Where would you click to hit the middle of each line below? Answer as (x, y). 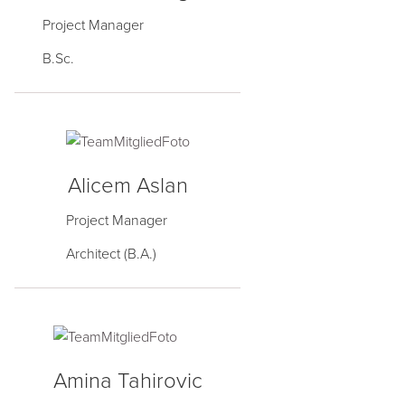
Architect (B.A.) (111, 254)
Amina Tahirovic (127, 381)
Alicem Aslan (127, 186)
